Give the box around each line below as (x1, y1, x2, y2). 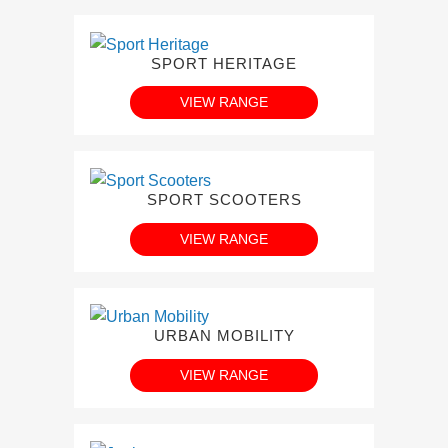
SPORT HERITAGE (151, 54, 297, 72)
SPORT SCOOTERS (146, 190, 302, 208)
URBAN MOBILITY (153, 327, 295, 345)
